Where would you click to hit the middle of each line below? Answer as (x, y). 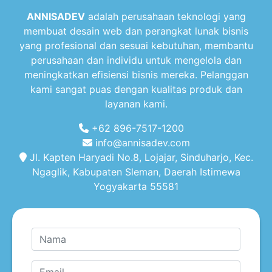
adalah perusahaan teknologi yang (165, 16)
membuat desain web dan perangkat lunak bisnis (136, 31)
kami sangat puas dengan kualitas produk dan (136, 89)
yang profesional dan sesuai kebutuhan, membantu (136, 45)
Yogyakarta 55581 (136, 186)
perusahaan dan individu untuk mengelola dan (136, 60)
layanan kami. (136, 104)
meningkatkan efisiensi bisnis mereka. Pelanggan (136, 74)
